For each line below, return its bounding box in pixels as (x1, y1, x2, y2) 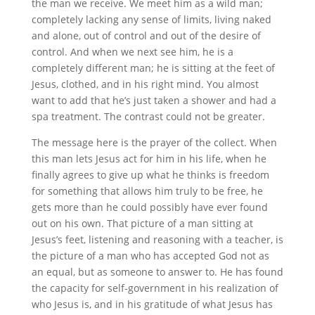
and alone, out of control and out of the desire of (31, 29, 261, 42)
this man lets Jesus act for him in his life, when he (31, 152, 266, 165)
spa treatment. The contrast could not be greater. (31, 110, 265, 123)
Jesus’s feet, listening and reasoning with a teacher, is (31, 233, 283, 246)
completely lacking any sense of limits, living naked (31, 13, 271, 26)
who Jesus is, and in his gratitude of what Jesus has (31, 297, 273, 311)
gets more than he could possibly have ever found (31, 200, 268, 214)
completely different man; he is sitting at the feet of (31, 61, 275, 75)
